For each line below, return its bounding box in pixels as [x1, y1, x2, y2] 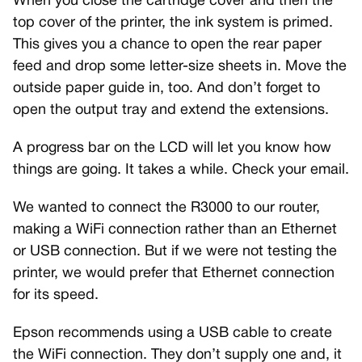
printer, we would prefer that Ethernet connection [13, 266, 335, 280]
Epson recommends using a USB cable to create [13, 326, 332, 340]
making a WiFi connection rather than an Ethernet [13, 222, 337, 237]
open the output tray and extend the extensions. [13, 103, 329, 117]
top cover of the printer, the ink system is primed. [13, 15, 333, 30]
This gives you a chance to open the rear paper [13, 37, 322, 52]
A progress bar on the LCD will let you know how [13, 141, 331, 155]
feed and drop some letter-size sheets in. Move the [13, 59, 347, 74]
